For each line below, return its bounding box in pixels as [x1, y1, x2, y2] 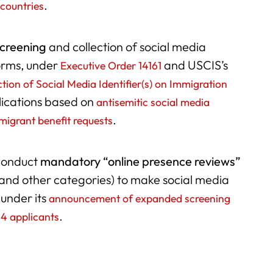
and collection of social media [46, 38, 207, 54]
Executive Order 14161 [60, 58, 162, 73]
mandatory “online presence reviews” [40, 153, 241, 169]
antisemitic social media [96, 94, 210, 109]
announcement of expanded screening [49, 191, 231, 205]
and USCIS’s [161, 57, 229, 73]
